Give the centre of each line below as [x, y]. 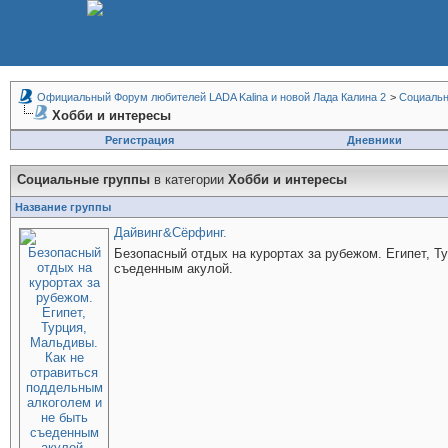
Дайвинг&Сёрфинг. [170, 232]
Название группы [63, 207]
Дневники [374, 140]
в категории [191, 179]
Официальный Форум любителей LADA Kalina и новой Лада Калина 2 [211, 97]
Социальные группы [85, 179]
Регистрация [139, 140]
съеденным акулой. [173, 268]
